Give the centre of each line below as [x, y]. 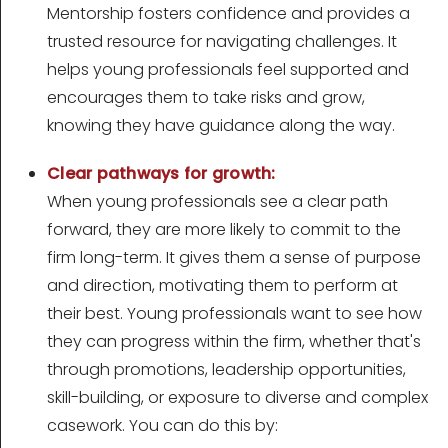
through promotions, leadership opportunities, [226, 370]
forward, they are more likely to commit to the [224, 230]
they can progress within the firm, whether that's [234, 342]
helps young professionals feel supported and [228, 70]
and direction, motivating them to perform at [222, 286]
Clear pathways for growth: [161, 174]
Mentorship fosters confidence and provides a [228, 14]
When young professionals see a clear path [217, 202]
